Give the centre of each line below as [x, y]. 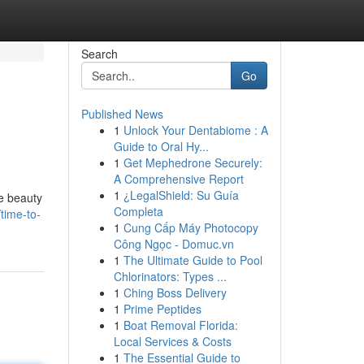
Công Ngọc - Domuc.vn [173, 244]
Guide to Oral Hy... [161, 146]
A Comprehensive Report [178, 179]
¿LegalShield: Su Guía [181, 195]
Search [99, 54]
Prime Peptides [162, 309]
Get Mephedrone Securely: [193, 162]
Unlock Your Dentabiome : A [195, 130]
